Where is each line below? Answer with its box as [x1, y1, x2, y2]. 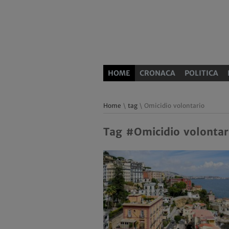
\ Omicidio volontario [138, 102, 204, 109]
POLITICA [185, 68, 218, 78]
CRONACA [140, 68, 175, 78]
